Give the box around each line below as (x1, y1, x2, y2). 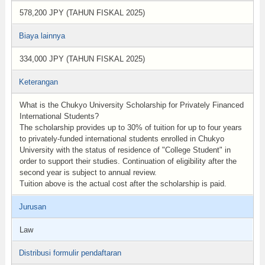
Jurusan (18, 202, 46, 211)
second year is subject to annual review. (19, 168, 157, 177)
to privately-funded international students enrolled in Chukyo (19, 134, 224, 143)
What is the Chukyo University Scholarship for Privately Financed (19, 101, 244, 109)
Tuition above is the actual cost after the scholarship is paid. (19, 179, 227, 188)
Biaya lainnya (18, 31, 65, 40)
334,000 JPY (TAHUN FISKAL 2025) (19, 54, 145, 63)
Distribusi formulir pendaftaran (18, 248, 121, 257)
